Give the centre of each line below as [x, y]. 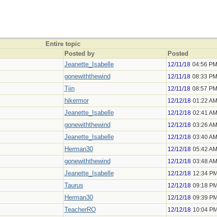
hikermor [76, 101]
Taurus [74, 185]
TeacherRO [80, 209]
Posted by [79, 54]
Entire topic [63, 44]
